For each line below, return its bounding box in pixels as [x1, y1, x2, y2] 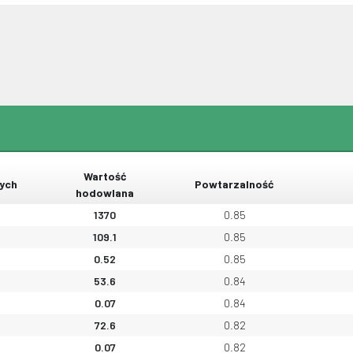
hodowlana [76, 186, 134, 200]
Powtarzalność [195, 177, 274, 191]
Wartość [83, 169, 127, 184]
